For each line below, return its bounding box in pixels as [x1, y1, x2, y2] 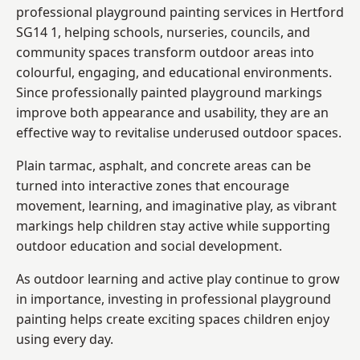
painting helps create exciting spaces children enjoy [16, 309, 329, 328]
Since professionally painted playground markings [16, 83, 322, 101]
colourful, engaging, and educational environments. [16, 63, 332, 81]
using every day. [16, 329, 113, 348]
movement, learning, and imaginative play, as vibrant [16, 196, 337, 215]
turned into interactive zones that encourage [16, 176, 289, 194]
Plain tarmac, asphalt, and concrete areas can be [16, 156, 311, 174]
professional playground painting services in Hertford [16, 2, 344, 21]
